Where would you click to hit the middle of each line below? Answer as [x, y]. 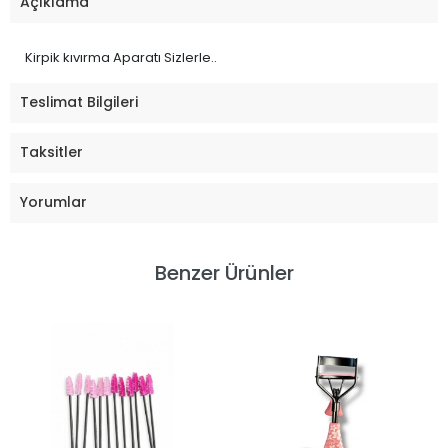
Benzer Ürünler [224, 272]
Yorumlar [53, 202]
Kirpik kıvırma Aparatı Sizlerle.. [121, 57]
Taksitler [51, 152]
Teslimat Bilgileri [79, 102]
